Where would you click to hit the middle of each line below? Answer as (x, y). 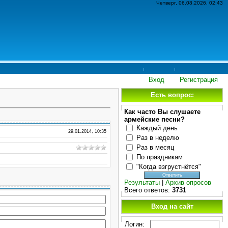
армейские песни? (154, 119)
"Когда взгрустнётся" (169, 167)
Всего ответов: (148, 190)
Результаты (142, 182)
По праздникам (160, 157)
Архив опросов (188, 182)
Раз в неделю (158, 138)
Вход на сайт (172, 206)
